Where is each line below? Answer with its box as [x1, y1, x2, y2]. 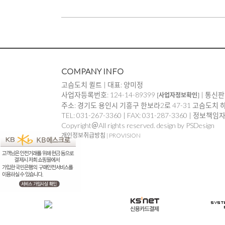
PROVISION [109, 131, 141, 139]
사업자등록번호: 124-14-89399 [61, 90, 157, 99]
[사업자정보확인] [157, 91, 199, 99]
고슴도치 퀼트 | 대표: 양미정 [61, 80, 143, 89]
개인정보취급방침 [61, 131, 105, 139]
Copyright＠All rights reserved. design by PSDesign [61, 121, 214, 130]
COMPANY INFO [61, 66, 124, 76]
